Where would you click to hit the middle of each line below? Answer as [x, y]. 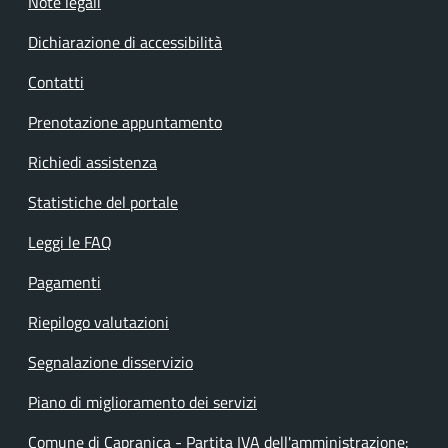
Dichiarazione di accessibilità [125, 42]
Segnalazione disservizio [110, 362]
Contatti [56, 82]
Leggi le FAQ [70, 242]
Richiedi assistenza [92, 162]
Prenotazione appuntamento [125, 122]
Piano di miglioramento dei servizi [142, 402]
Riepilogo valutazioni [98, 322]
